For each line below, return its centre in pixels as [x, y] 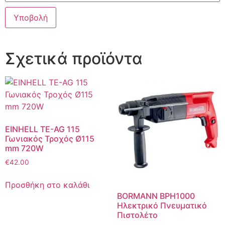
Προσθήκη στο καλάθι [47, 185]
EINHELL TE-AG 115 [42, 129]
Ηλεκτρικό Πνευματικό [162, 206]
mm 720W [24, 148]
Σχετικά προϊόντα [74, 59]
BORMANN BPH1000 [156, 196]
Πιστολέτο [137, 215]
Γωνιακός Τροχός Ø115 [50, 139]
